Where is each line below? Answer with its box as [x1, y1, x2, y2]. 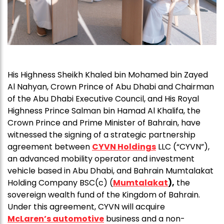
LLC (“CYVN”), [156, 141, 209, 153]
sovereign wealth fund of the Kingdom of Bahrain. [7, 189, 200, 201]
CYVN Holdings [92, 141, 156, 153]
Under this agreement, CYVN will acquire [7, 201, 165, 213]
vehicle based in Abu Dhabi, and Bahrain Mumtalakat [7, 165, 213, 177]
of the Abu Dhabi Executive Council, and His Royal [7, 93, 199, 105]
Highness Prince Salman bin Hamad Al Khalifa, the [7, 105, 200, 117]
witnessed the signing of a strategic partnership [7, 129, 195, 141]
